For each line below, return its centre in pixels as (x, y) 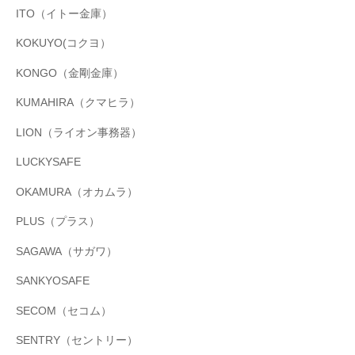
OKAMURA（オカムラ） (77, 192)
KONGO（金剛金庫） (70, 73)
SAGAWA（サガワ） (67, 251)
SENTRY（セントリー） (77, 341)
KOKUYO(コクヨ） (63, 44)
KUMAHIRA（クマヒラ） (78, 103)
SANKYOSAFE (53, 281)
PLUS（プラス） (58, 222)
